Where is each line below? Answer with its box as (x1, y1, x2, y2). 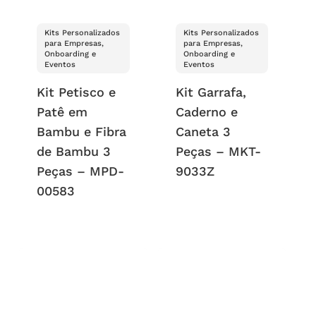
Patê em (37, 104, 88, 119)
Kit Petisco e (37, 84, 116, 99)
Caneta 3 (175, 123, 231, 139)
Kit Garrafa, (175, 84, 246, 99)
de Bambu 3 (37, 143, 111, 159)
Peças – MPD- (37, 163, 125, 178)
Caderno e (175, 104, 238, 119)
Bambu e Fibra (37, 123, 127, 139)
